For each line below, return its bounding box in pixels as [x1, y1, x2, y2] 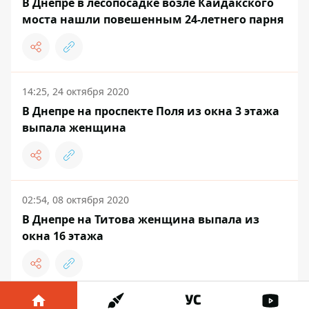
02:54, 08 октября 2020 [22, 192, 129, 206]
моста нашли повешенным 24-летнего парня [22, 11, 283, 27]
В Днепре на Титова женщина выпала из [22, 211, 259, 227]
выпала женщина [22, 119, 126, 135]
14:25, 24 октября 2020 [22, 84, 129, 98]
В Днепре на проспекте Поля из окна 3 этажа [22, 103, 279, 119]
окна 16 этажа [22, 228, 103, 243]
